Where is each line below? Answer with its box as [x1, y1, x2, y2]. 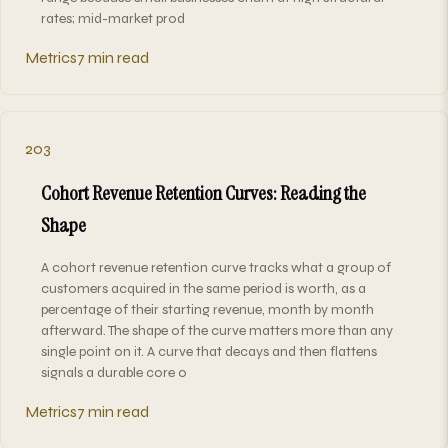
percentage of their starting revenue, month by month [41, 300, 374, 318]
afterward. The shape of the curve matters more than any [41, 321, 393, 339]
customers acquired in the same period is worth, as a [41, 279, 366, 297]
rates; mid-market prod [41, 9, 185, 27]
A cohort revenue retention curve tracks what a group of [41, 258, 391, 276]
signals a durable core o [41, 363, 187, 381]
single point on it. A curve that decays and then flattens [41, 342, 377, 360]
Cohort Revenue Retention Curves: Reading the [41, 179, 366, 206]
